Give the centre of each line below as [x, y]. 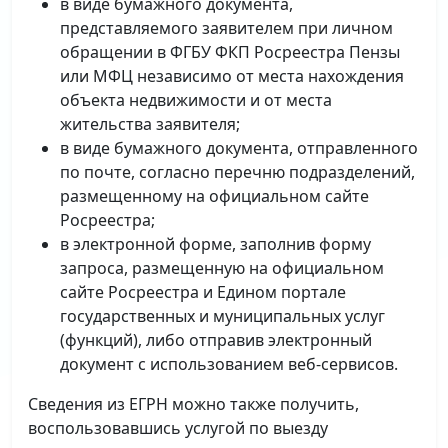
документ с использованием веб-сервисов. [229, 364]
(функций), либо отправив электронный [216, 340]
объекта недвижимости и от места [196, 100]
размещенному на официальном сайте [214, 196]
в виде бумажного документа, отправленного [239, 148]
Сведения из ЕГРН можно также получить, [193, 404]
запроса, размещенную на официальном [222, 268]
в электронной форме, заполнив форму [215, 244]
